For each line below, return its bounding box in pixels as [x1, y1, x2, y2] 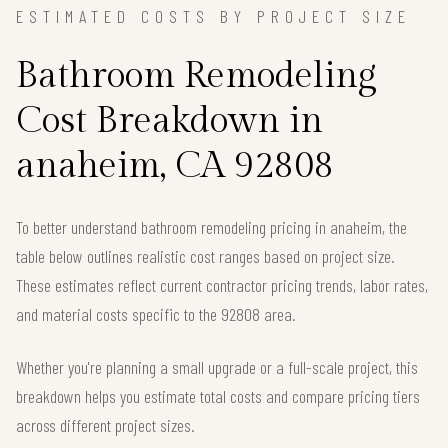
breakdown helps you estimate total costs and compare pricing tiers [16, 384, 420, 407]
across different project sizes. [16, 413, 195, 436]
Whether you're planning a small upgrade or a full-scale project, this [16, 355, 418, 378]
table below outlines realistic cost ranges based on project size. [16, 244, 395, 267]
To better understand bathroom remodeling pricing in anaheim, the [16, 215, 407, 238]
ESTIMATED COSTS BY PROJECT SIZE [16, 4, 411, 27]
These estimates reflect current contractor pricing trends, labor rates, [16, 273, 428, 296]
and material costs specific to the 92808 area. [16, 302, 296, 325]
